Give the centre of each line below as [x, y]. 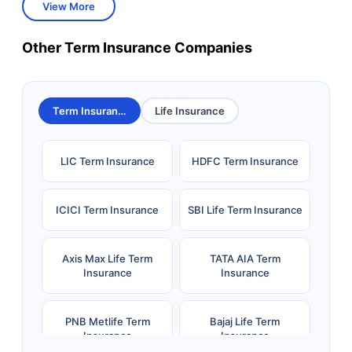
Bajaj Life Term [245, 321]
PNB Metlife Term [107, 321]
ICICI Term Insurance [107, 210]
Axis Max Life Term [107, 258]
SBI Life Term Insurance [245, 210]
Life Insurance [190, 111]
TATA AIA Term [245, 258]
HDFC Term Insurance [245, 161]
